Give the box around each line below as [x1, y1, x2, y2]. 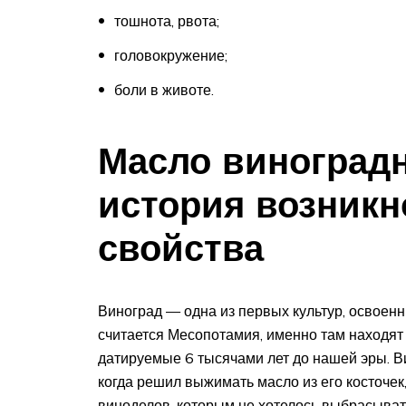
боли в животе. [114, 80, 214, 99]
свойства [98, 224, 264, 270]
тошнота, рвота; [114, 11, 219, 30]
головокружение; [114, 45, 227, 64]
